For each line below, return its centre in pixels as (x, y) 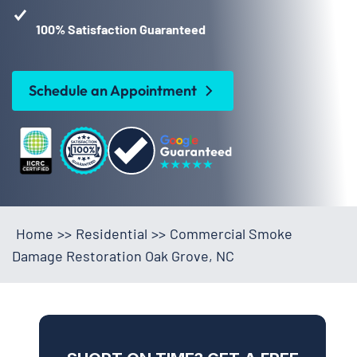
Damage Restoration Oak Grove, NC (123, 255)
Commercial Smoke (231, 233)
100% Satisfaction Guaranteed (121, 29)
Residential (112, 233)
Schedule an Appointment (113, 90)
